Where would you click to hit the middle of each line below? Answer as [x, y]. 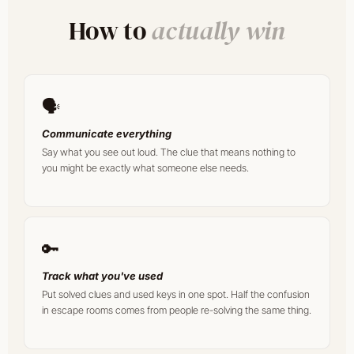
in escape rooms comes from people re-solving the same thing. [177, 310]
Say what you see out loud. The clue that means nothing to [169, 152]
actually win [218, 30]
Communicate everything [107, 133]
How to [110, 30]
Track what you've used [102, 275]
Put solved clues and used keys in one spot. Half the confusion [176, 294]
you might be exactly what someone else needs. [145, 168]
